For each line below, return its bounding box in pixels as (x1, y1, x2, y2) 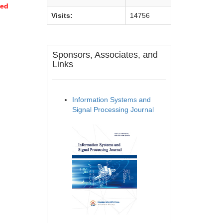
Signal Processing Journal (72, 106, 154, 113)
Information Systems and (72, 96, 151, 104)
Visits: (51, 11, 73, 19)
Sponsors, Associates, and (52, 50, 158, 60)
